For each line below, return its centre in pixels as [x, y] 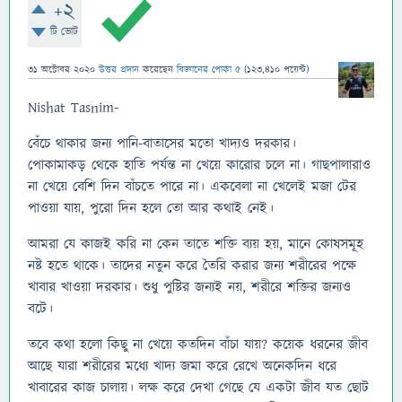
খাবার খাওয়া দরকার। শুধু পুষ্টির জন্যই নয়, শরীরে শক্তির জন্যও [189, 287]
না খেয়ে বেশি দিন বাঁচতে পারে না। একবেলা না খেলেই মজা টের [192, 187]
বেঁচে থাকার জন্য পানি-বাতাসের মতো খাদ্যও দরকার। [162, 144]
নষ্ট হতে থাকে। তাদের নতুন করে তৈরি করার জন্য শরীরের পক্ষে [192, 266]
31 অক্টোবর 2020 [61, 70]
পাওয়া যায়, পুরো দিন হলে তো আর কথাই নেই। [151, 208]
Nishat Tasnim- [73, 108]
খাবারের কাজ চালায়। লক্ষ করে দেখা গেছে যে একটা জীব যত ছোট [198, 388]
